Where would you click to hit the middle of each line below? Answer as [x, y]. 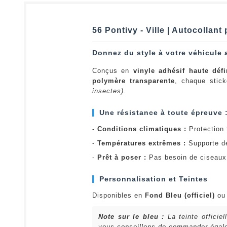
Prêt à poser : [122, 157]
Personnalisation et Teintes [154, 179]
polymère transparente [134, 81]
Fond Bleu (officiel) [180, 195]
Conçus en [113, 70]
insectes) [108, 91]
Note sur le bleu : [131, 216]
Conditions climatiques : [142, 129]
